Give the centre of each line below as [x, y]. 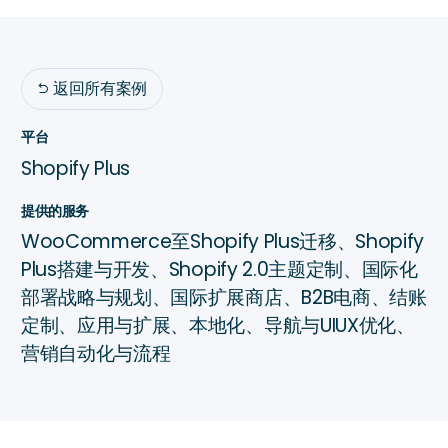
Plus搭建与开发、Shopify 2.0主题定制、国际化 [219, 270]
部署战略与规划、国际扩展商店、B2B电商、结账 [224, 298]
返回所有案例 [100, 89]
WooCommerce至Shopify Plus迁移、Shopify [223, 242]
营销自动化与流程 [96, 354]
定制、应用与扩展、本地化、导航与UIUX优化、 [218, 326]
